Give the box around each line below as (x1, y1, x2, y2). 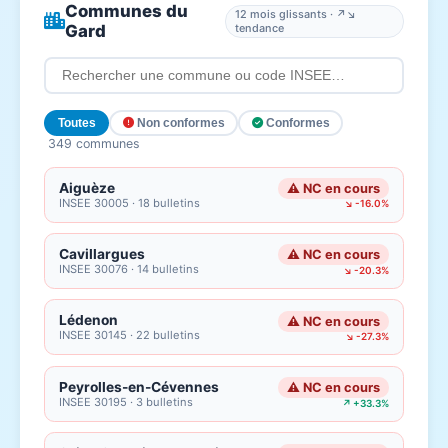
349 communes (48, 135, 140, 151)
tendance (234, 21, 284, 36)
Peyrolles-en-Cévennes (59, 378, 220, 395)
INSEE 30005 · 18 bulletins (59, 195, 201, 210)
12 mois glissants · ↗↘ (234, 7, 356, 22)
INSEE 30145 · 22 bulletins (59, 328, 201, 343)
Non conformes (133, 115, 225, 130)
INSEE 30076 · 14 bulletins (59, 262, 200, 277)
